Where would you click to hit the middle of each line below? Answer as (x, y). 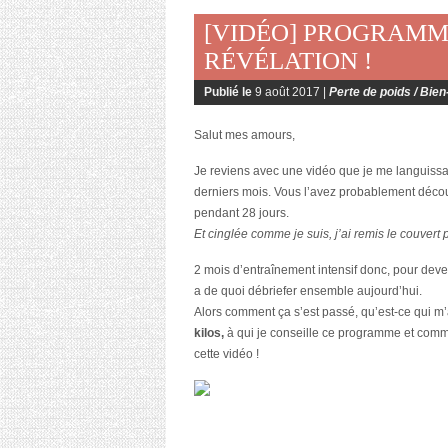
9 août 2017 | (292, 92)
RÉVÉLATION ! (288, 61)
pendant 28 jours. (241, 213)
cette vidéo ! (226, 354)
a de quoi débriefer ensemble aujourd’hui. (308, 291)
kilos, (209, 333)
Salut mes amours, (244, 135)
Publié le (229, 92)
